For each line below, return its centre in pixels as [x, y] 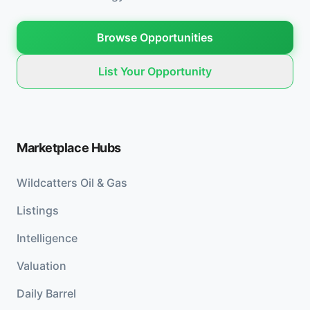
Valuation [42, 266]
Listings [38, 210]
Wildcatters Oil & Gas [72, 183]
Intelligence [47, 238]
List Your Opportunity [155, 71]
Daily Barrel [46, 293]
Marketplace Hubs [69, 148]
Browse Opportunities [155, 37]
